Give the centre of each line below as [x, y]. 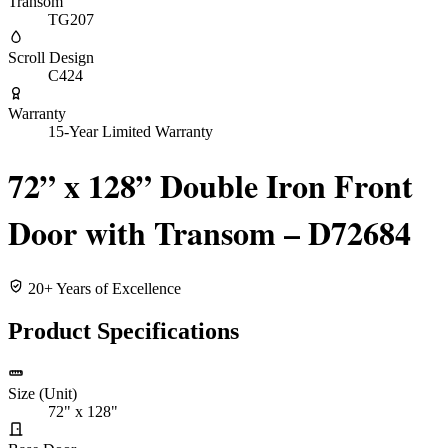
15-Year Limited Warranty [130, 131]
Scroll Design [51, 57]
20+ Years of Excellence [102, 288]
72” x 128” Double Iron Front [210, 186]
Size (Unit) [42, 393]
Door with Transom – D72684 [209, 233]
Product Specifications [123, 330]
